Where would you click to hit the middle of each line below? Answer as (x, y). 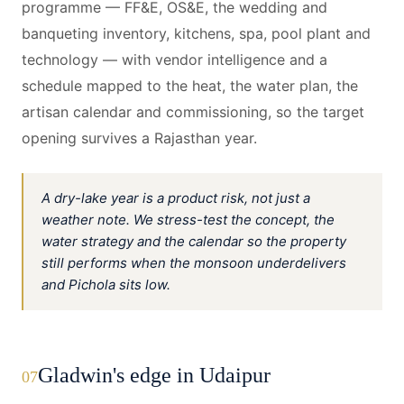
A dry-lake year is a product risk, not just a (176, 198)
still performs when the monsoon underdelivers (194, 263)
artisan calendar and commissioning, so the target (193, 112)
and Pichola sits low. (106, 285)
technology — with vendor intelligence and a (174, 60)
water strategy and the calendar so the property (194, 241)
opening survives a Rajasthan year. (139, 138)
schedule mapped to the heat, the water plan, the (190, 86)
